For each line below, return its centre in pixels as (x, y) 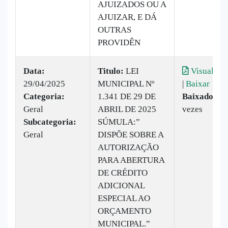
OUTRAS (115, 30)
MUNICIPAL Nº (126, 83)
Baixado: (199, 96)
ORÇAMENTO (124, 211)
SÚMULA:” (119, 122)
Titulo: (111, 71)
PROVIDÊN (119, 42)
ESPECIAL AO (124, 198)
